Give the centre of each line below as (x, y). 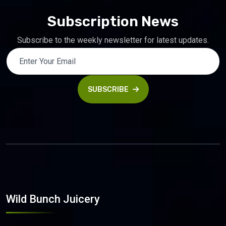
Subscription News (113, 22)
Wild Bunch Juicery (53, 199)
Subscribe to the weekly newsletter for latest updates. (113, 40)
